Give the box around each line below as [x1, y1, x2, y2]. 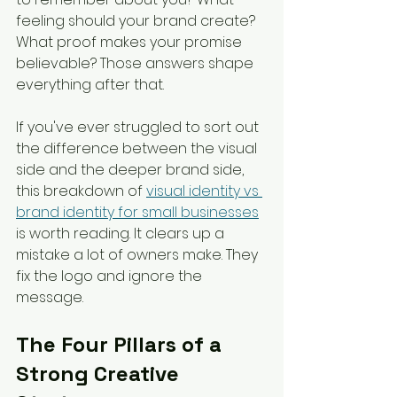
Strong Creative [16, 360, 184, 387]
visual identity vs [146, 181, 262, 201]
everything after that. [16, 74, 164, 95]
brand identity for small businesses [16, 202, 259, 222]
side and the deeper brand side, [16, 160, 247, 180]
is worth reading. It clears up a [16, 223, 228, 244]
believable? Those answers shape [16, 53, 257, 74]
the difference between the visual [16, 138, 261, 159]
